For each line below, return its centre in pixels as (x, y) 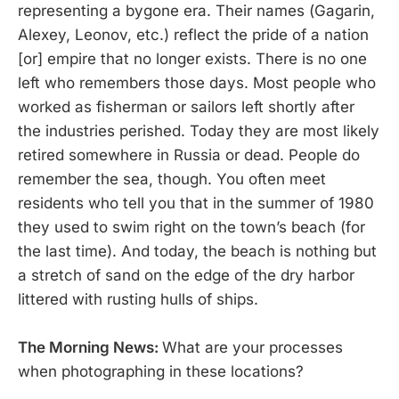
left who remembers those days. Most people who (197, 82)
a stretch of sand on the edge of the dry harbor (186, 275)
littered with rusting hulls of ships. (138, 299)
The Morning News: (90, 348)
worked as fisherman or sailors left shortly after (186, 106)
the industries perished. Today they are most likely (199, 130)
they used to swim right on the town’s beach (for (191, 227)
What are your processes (252, 348)
